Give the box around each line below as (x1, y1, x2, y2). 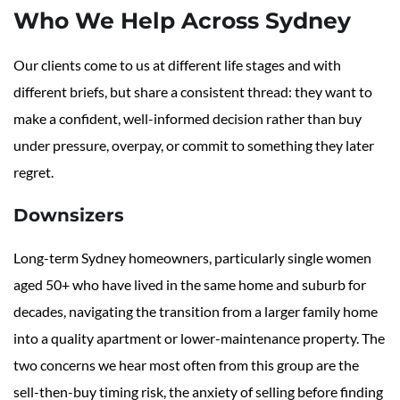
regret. (13, 163, 54, 181)
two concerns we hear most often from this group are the (13, 356, 359, 374)
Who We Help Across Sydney (13, 7, 351, 35)
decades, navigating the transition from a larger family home (13, 303, 378, 321)
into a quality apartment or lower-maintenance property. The (13, 329, 385, 347)
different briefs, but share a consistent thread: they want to (13, 83, 372, 101)
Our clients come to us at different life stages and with (13, 56, 341, 74)
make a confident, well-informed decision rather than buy (13, 110, 362, 128)
